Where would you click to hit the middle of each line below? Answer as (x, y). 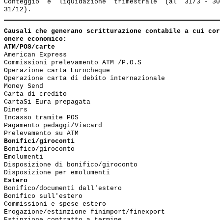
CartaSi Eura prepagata (47, 102)
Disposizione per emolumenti (57, 173)
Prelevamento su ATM (41, 133)
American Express (35, 55)
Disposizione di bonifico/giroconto (71, 165)
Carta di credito (35, 94)
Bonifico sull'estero (43, 196)
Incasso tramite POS (41, 118)
